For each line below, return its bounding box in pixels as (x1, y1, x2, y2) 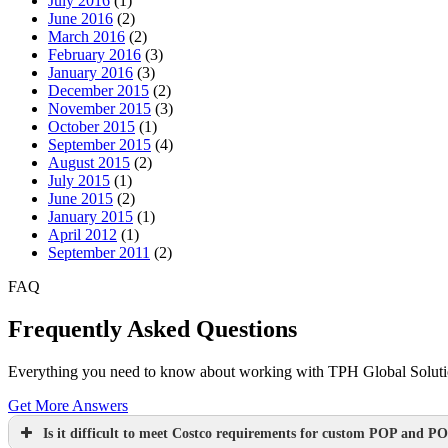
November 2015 (48, 100, 151, 118)
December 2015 (48, 82, 149, 100)
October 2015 (48, 118, 135, 136)
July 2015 (48, 172, 110, 190)
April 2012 (48, 226, 117, 244)
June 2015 (48, 190, 113, 208)
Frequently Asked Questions (8, 315, 297, 342)
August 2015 (48, 154, 130, 172)
